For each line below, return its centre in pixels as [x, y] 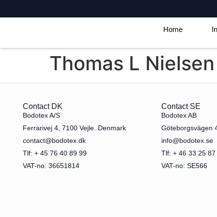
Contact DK [43, 107]
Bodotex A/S [41, 116]
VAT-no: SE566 [184, 166]
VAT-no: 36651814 [51, 166]
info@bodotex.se [187, 141]
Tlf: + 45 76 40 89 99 [55, 153]
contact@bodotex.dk [54, 141]
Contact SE [181, 107]
